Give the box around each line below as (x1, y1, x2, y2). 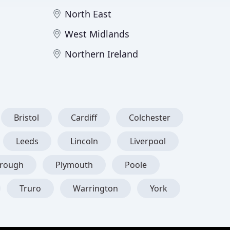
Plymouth (55, 159, 93, 170)
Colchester (129, 112, 170, 123)
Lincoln (70, 136, 98, 147)
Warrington (73, 183, 118, 194)
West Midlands (65, 28, 129, 40)
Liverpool (130, 136, 166, 147)
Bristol (14, 112, 39, 123)
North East (65, 8, 111, 20)
